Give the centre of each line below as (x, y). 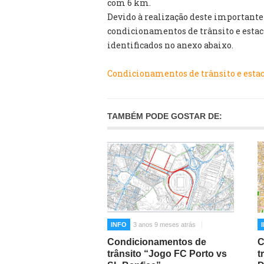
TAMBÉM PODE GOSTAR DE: (165, 116)
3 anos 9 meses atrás (164, 224)
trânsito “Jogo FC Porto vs (167, 253)
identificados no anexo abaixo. (170, 45)
